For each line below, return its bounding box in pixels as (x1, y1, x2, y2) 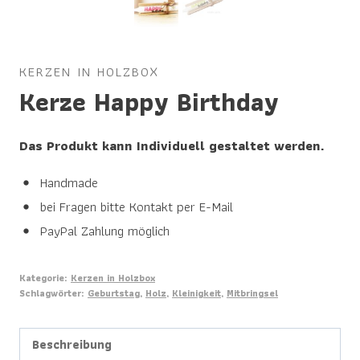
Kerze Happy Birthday (19, 81, 279, 123)
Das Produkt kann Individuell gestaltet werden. (19, 134, 325, 157)
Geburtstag (88, 285, 140, 301)
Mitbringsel (227, 285, 278, 301)
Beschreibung (32, 334, 112, 355)
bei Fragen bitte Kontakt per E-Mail (36, 195, 234, 219)
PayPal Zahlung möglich (36, 219, 170, 243)
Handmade (36, 171, 99, 194)
